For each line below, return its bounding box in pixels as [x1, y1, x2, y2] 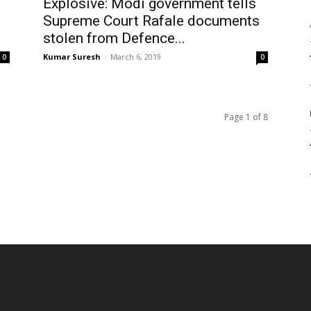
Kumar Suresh [43, 51, 101, 62]
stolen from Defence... [43, 30, 185, 47]
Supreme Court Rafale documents [43, 12, 260, 29]
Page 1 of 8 [224, 111, 268, 123]
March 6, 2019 [110, 51, 161, 62]
